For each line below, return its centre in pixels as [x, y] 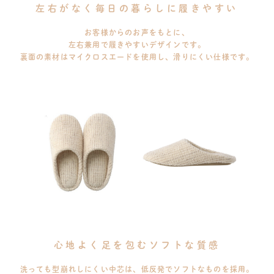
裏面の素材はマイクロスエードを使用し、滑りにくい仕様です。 [137, 57]
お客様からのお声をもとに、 [137, 32]
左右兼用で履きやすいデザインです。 [137, 45]
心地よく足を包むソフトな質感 [137, 245]
